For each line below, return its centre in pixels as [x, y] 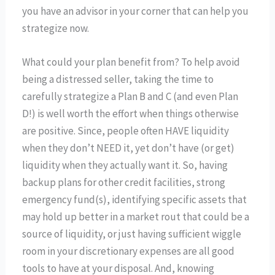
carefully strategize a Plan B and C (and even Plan [130, 97]
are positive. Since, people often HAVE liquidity [126, 131]
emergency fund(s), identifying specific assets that [135, 200]
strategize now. [56, 29]
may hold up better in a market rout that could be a [136, 217]
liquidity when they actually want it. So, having [125, 165]
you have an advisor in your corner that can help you [136, 11]
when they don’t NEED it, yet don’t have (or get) [129, 148]
